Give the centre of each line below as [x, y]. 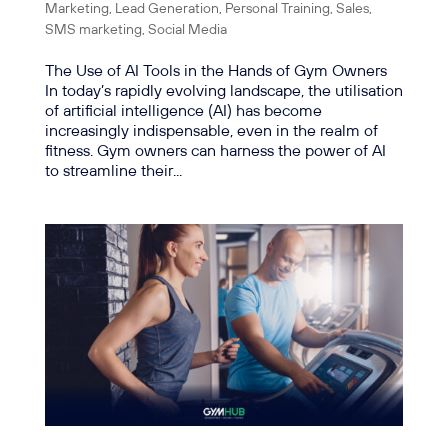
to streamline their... [113, 172]
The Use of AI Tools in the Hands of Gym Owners [215, 72]
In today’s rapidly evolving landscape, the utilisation [223, 92]
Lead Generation [166, 9]
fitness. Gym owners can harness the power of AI [215, 152]
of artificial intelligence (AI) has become [183, 112]
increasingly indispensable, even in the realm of [211, 132]
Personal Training [277, 9]
